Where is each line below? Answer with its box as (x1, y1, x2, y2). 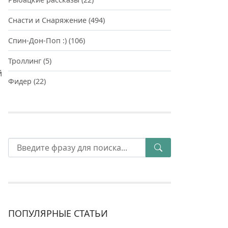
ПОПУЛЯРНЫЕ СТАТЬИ (8, 207, 108, 219)
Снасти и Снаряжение (8, 15, 87, 25)
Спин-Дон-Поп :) (8, 36, 67, 45)
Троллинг (8, 56, 41, 66)
